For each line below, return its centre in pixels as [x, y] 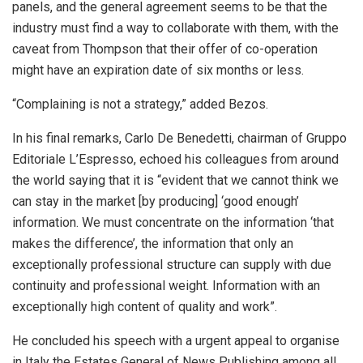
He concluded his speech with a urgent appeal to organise [176, 341]
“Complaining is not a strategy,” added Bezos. [140, 105]
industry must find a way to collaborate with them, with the [175, 28]
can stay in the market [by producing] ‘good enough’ [156, 202]
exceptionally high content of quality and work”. [145, 307]
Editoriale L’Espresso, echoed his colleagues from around [175, 160]
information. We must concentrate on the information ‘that [173, 223]
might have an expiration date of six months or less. [158, 70]
